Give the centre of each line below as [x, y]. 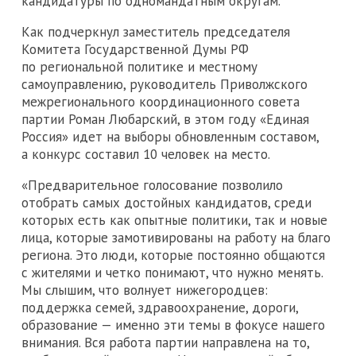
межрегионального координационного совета [161, 101]
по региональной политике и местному [139, 66]
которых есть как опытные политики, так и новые [174, 220]
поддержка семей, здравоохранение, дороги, [160, 307]
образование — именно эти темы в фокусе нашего [173, 325]
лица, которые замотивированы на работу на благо [176, 237]
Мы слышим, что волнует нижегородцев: [145, 290]
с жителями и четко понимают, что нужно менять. [172, 272]
